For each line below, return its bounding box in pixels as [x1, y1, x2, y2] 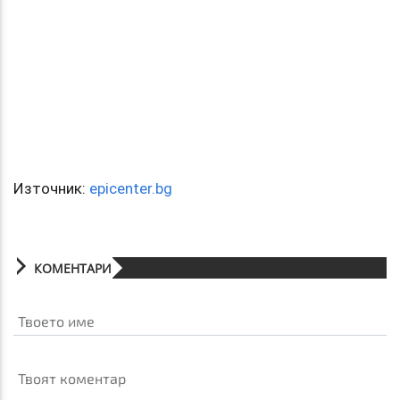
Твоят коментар [17, 370, 126, 387]
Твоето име [17, 312, 95, 329]
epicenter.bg [89, 178, 172, 198]
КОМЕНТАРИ [34, 259, 112, 277]
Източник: [13, 178, 89, 198]
